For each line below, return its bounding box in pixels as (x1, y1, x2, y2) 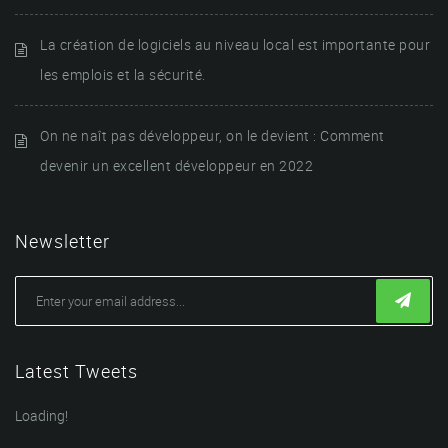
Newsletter (15, 228, 110, 253)
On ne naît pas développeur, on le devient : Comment (40, 125, 385, 145)
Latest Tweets (15, 358, 138, 383)
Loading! (15, 405, 68, 425)
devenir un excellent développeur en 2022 (40, 155, 313, 175)
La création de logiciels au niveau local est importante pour (40, 34, 430, 54)
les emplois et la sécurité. (40, 64, 206, 84)
